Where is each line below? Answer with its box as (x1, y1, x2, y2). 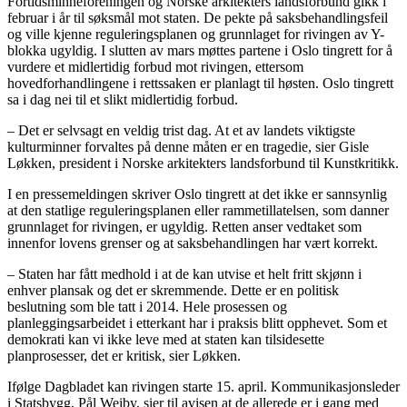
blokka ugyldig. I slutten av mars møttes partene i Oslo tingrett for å (7, 43, 392, 59)
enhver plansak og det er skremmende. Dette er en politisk (7, 283, 339, 299)
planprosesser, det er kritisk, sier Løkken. (7, 348, 241, 364)
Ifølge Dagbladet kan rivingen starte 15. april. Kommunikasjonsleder (7, 379, 400, 395)
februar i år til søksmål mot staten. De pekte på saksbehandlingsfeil (7, 10, 388, 26)
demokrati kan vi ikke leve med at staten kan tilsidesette (7, 332, 324, 348)
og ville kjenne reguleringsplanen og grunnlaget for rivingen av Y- (7, 26, 384, 43)
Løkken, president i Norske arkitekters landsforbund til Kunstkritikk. (7, 155, 399, 172)
